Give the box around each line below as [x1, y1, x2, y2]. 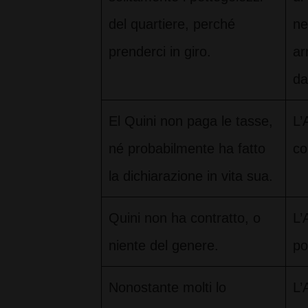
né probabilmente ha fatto [109, 141, 265, 156]
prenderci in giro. [109, 44, 211, 59]
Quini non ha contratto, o [109, 210, 261, 225]
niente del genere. [109, 238, 219, 253]
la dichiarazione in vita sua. [109, 168, 273, 184]
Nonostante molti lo [109, 280, 226, 295]
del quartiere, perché [109, 16, 235, 32]
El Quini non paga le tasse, [109, 113, 273, 129]
